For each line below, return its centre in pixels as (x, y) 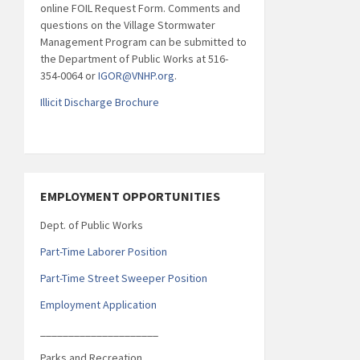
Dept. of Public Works (92, 225)
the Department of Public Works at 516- (134, 58)
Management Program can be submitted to (143, 41)
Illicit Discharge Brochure (100, 102)
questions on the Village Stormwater (128, 25)
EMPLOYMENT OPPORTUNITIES (130, 196)
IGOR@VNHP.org (136, 75)
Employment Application (98, 304)
